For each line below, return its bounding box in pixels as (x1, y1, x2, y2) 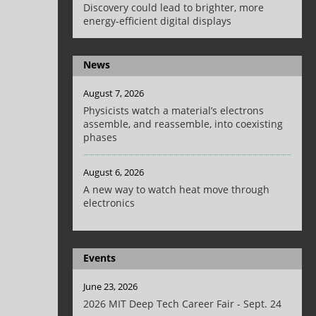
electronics (83, 196, 135, 210)
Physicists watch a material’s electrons (83, 104, 265, 118)
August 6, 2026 (83, 166, 145, 179)
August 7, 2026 (83, 87, 145, 100)
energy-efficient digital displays (83, 13, 232, 28)
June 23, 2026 (83, 279, 138, 293)
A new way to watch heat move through (83, 183, 270, 197)
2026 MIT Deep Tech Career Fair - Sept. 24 (83, 296, 282, 310)
